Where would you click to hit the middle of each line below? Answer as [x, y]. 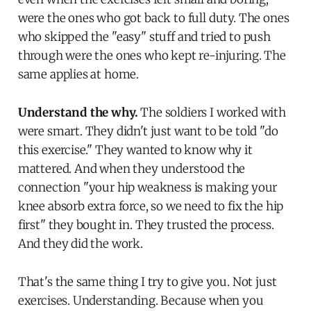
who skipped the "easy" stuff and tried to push [144, 36]
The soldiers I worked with [212, 112]
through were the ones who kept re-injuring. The [152, 55]
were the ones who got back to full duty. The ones [153, 18]
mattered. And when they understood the [132, 168]
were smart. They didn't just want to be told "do [148, 131]
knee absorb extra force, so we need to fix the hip [151, 206]
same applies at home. [78, 74]
